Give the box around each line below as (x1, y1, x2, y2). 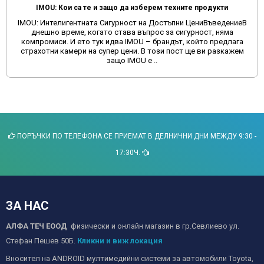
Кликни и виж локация (77, 236, 163, 246)
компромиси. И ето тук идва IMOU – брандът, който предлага (21, 37, 243, 47)
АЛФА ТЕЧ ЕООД (6, 222, 71, 231)
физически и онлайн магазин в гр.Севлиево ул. (71, 222, 239, 231)
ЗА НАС (6, 199, 49, 213)
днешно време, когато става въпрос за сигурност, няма (31, 28, 233, 37)
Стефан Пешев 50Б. (6, 236, 77, 246)
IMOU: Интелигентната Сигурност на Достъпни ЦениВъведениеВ (17, 18, 247, 28)
